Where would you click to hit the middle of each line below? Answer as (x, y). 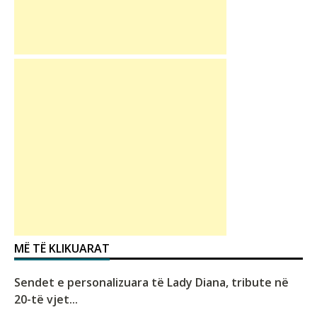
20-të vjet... (46, 300)
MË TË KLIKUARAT (62, 249)
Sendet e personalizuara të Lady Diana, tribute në (151, 283)
